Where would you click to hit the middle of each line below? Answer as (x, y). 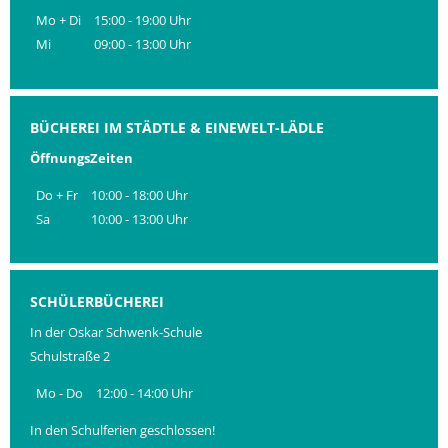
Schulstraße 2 (70, 356)
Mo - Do (60, 392)
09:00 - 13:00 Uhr (143, 44)
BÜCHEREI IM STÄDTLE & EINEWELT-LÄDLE (177, 128)
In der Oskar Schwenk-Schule (116, 332)
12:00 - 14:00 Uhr (145, 392)
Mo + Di (59, 20)
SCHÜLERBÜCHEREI (97, 302)
